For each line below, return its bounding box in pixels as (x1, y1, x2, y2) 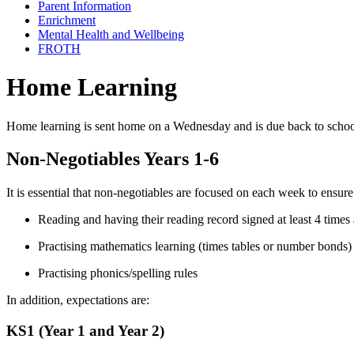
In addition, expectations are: (6, 293, 149, 307)
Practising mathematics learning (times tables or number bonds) (38, 239, 352, 254)
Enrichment (38, 13, 96, 27)
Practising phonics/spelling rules (38, 266, 198, 281)
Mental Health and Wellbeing (38, 27, 184, 41)
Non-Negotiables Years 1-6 (6, 149, 219, 170)
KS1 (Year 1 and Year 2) (6, 322, 164, 340)
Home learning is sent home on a (6, 119, 170, 133)
